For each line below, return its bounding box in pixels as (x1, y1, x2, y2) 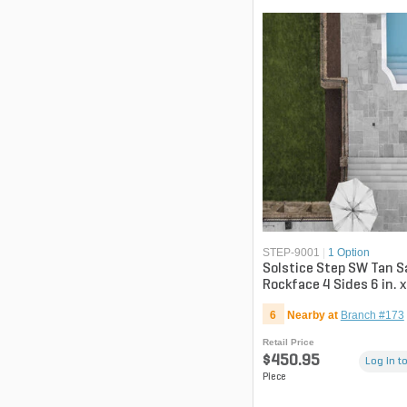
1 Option (327, 246, 370, 260)
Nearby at (286, 309, 338, 323)
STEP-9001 (262, 246, 320, 260)
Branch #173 (340, 309, 404, 323)
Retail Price (262, 337, 314, 348)
